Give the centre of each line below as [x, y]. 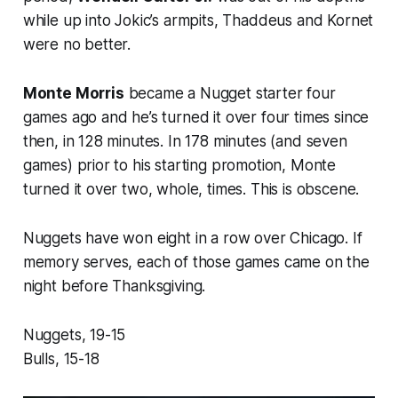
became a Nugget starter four [230, 94]
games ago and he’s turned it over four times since [196, 118]
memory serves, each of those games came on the [196, 263]
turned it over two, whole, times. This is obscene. [191, 190]
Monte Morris [73, 94]
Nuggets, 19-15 [74, 335]
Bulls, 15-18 [61, 359]
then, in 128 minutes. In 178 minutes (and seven [185, 142]
